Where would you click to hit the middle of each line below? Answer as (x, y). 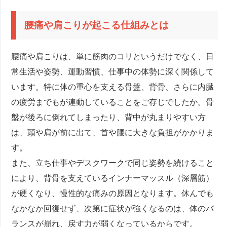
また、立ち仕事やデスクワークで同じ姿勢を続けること (113, 163)
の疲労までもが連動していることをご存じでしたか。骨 (113, 102)
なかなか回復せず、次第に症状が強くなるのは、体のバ (113, 209)
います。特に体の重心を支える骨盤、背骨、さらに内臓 (113, 87)
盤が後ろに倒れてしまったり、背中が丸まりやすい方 (109, 118)
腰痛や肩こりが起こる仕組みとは (97, 25)
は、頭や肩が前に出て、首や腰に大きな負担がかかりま (113, 133)
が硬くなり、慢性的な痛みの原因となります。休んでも (113, 194)
